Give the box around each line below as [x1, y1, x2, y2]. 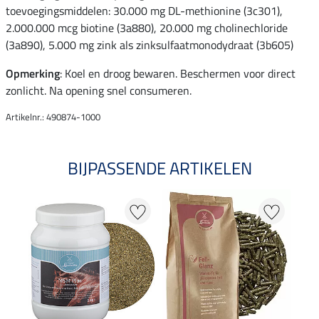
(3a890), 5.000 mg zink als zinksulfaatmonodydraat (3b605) [6, 36, 299, 54]
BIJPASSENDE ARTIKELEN [67, 155, 252, 182]
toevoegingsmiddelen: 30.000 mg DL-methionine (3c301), [6, 2, 283, 20]
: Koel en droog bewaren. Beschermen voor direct [60, 65, 296, 83]
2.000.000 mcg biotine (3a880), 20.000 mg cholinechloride [6, 19, 288, 37]
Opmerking [6, 65, 60, 83]
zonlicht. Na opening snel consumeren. [6, 82, 192, 100]
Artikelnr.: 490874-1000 [6, 110, 100, 125]
